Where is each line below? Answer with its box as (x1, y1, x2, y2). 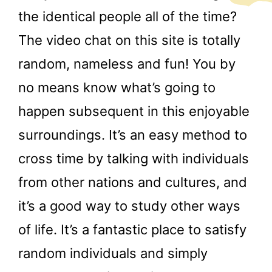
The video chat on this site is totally (18, 32, 240, 48)
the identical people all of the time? (18, 8, 237, 24)
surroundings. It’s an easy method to (18, 126, 247, 143)
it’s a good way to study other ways (18, 197, 240, 214)
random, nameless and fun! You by (18, 55, 236, 72)
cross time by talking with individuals (18, 150, 249, 166)
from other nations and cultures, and (18, 174, 247, 190)
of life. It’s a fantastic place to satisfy (18, 221, 246, 237)
